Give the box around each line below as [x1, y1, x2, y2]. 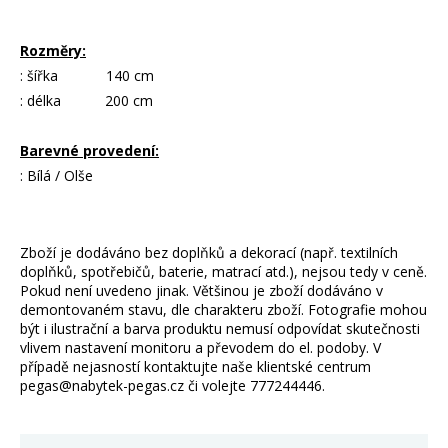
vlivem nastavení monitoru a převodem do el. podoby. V [20, 337, 381, 357]
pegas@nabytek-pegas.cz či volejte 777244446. [20, 375, 325, 395]
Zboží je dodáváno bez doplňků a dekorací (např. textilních [20, 242, 398, 262]
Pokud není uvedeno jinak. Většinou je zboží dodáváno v [20, 280, 383, 300]
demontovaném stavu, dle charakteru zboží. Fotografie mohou [20, 299, 427, 319]
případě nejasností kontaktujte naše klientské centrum [20, 356, 371, 376]
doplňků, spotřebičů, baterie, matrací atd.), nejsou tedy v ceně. [20, 261, 427, 281]
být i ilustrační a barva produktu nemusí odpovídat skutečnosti [20, 318, 420, 338]
